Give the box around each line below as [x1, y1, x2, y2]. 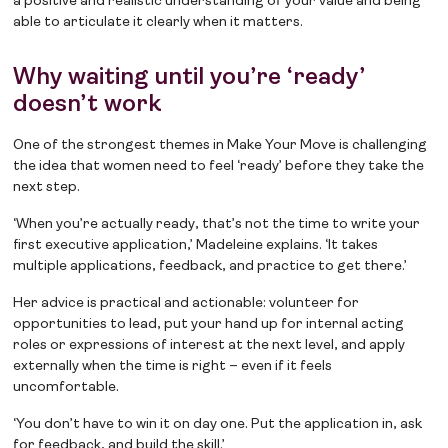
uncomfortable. [13, 380, 120, 396]
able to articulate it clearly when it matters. [13, 15, 304, 31]
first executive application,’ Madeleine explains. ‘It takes [13, 238, 379, 254]
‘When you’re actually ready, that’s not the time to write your [13, 217, 421, 233]
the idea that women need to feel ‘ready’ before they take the [13, 159, 425, 175]
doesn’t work [13, 93, 163, 118]
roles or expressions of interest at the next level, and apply [13, 338, 406, 354]
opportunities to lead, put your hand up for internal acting [13, 317, 405, 333]
